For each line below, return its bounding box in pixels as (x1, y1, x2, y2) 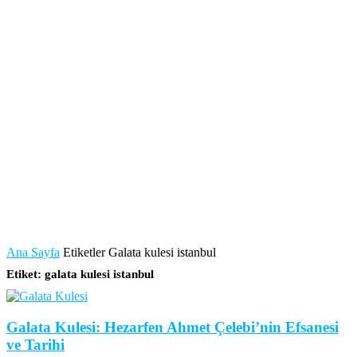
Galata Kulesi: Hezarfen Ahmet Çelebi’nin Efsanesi (6, 318, 339, 335)
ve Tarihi (6, 335, 65, 353)
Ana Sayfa (6, 245, 60, 259)
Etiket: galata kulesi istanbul (6, 268, 154, 281)
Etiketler (63, 245, 105, 259)
